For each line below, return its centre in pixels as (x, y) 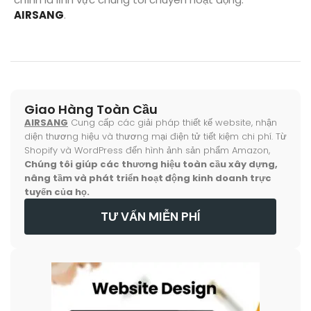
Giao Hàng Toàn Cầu (91, 109)
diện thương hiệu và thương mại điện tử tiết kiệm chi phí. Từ (155, 136)
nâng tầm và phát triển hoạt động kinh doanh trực (148, 178)
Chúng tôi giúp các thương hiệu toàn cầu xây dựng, (151, 164)
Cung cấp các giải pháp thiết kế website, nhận (173, 123)
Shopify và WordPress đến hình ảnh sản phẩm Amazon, (147, 150)
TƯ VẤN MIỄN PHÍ (150, 216)
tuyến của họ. (57, 192)
